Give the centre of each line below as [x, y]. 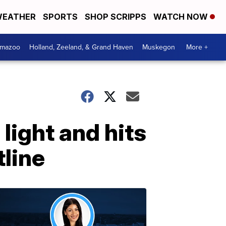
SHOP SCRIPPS [116, 17]
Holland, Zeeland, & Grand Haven [81, 47]
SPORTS [60, 17]
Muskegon [159, 47]
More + [197, 47]
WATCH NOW [182, 17]
